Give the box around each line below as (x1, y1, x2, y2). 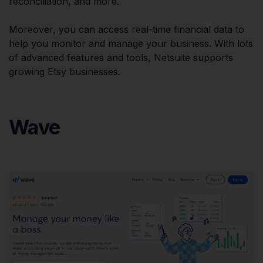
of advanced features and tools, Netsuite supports (9, 51, 233, 63)
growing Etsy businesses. (9, 65, 120, 77)
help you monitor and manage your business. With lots (9, 37, 253, 49)
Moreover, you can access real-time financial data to (9, 23, 244, 35)
